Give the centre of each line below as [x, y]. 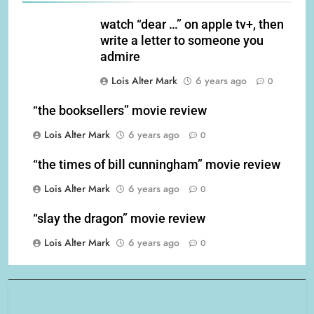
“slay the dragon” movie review [119, 219]
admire [120, 57]
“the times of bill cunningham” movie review [157, 165]
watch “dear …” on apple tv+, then [192, 25]
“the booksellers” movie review [120, 111]
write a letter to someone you [182, 41]
